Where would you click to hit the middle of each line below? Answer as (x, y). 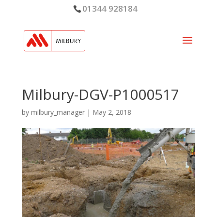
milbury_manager (58, 112)
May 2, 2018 (112, 112)
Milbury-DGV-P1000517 (100, 94)
